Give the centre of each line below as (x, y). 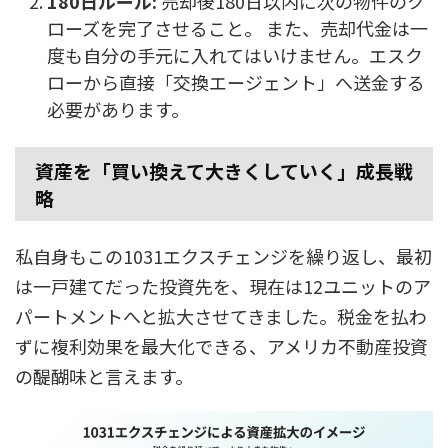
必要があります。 (118, 108)
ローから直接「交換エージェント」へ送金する (236, 81)
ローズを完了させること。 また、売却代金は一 (237, 27)
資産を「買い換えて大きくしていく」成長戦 (224, 171)
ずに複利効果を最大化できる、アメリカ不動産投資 (221, 346)
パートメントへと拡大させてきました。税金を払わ (221, 316)
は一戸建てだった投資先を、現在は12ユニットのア (223, 286)
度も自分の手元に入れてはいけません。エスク (235, 54)
